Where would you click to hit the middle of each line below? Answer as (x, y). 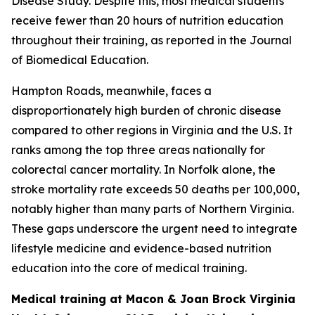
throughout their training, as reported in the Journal (152, 40)
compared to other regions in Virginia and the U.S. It (152, 130)
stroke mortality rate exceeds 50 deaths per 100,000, (155, 189)
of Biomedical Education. (80, 60)
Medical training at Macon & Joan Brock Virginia (153, 299)
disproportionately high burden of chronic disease (146, 110)
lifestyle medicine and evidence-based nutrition (141, 248)
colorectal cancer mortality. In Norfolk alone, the (143, 169)
